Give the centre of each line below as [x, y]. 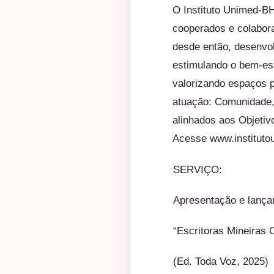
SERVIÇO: [198, 169]
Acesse [191, 139]
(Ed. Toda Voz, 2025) [221, 261]
